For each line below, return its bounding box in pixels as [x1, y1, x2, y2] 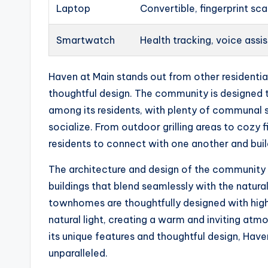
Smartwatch [56, 34, 115, 47]
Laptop [56, 2, 91, 15]
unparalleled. [48, 247, 108, 260]
